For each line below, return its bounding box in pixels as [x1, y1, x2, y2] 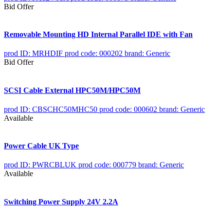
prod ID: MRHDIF [4, 49, 63, 58]
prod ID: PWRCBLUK [4, 161, 76, 169]
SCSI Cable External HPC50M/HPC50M [4, 86, 141, 94]
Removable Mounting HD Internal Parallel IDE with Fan [4, 30, 193, 39]
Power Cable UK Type [4, 142, 79, 150]
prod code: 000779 [78, 161, 136, 169]
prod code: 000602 [99, 105, 157, 113]
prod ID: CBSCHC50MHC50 [4, 105, 97, 113]
